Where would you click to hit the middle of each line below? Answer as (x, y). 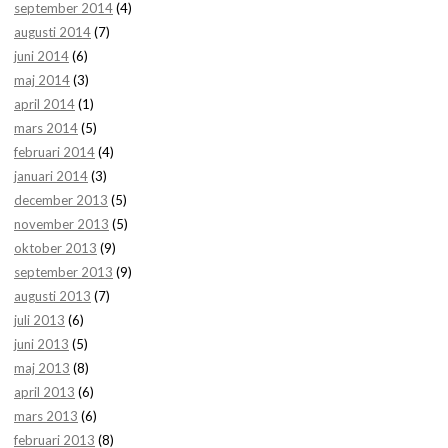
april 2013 (44, 391)
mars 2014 (46, 127)
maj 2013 (42, 367)
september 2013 (63, 271)
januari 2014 (51, 175)
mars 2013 (46, 415)
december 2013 (61, 199)
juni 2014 (41, 55)
